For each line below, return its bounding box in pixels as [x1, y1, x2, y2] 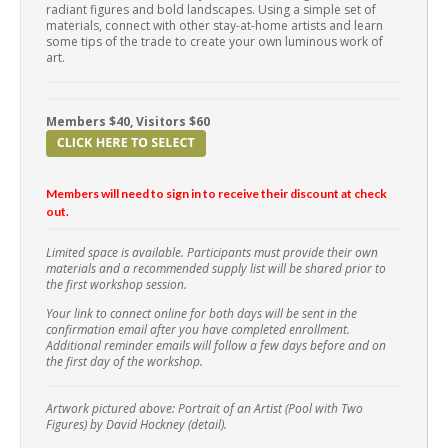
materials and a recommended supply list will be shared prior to [46, 259, 386, 277]
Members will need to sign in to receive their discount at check [46, 186, 387, 202]
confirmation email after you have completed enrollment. [46, 320, 350, 338]
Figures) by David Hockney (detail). [46, 416, 227, 434]
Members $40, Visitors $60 [46, 113, 210, 131]
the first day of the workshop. [46, 352, 203, 370]
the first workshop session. [46, 275, 187, 293]
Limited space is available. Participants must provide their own [46, 243, 378, 261]
